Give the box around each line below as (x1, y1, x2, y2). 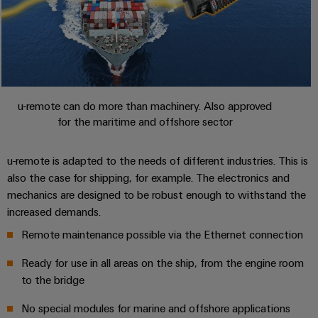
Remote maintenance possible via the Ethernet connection (21, 226, 303, 241)
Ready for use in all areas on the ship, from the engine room (21, 255, 304, 270)
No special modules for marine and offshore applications (21, 300, 290, 315)
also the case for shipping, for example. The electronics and (7, 170, 290, 185)
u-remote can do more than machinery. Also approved (18, 98, 272, 113)
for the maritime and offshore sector (57, 114, 233, 128)
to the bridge (21, 272, 84, 287)
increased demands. (7, 204, 101, 219)
